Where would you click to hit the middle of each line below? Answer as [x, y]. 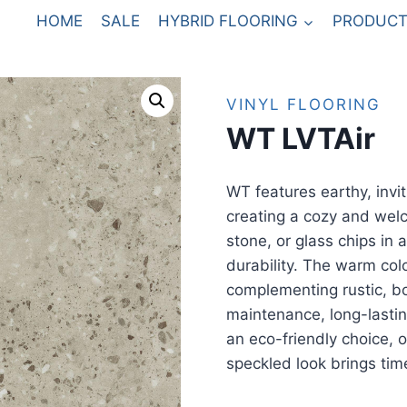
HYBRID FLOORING [228, 21]
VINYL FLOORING [303, 104]
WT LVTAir [300, 138]
